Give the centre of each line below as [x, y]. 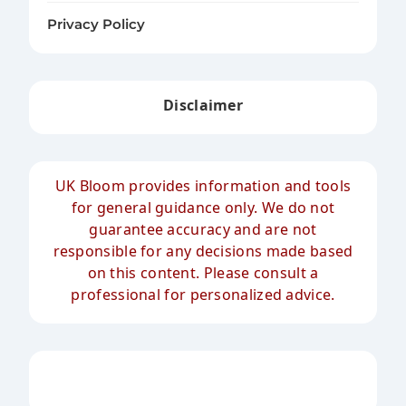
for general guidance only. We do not [203, 208]
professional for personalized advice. [203, 295]
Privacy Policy [96, 25]
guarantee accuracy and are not [203, 230]
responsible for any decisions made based [203, 251]
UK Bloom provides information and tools [203, 186]
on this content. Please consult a [203, 273]
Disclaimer [203, 106]
